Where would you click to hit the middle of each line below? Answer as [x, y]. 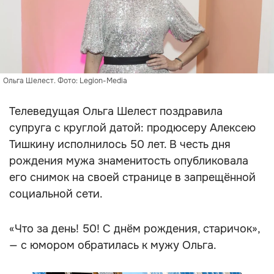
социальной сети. [56, 194]
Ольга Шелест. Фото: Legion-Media [65, 81]
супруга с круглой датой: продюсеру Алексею [132, 128]
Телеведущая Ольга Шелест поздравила [116, 111]
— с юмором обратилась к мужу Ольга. [113, 245]
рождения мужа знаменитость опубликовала [129, 161]
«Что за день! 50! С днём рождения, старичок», [135, 229]
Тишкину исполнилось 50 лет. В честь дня [120, 144]
